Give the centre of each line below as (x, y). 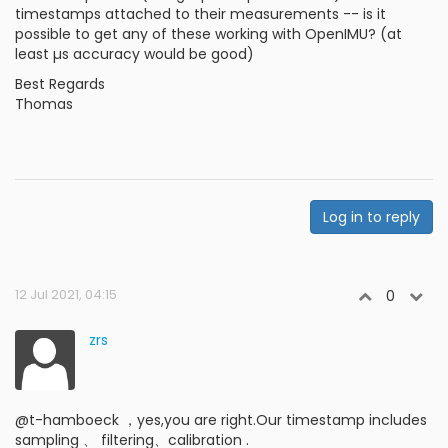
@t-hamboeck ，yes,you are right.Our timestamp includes (221, 420)
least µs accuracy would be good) (134, 54)
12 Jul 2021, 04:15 (66, 294)
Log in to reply (371, 217)
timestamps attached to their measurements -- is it (200, 14)
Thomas (44, 104)
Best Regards (60, 84)
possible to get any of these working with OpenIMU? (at (208, 34)
